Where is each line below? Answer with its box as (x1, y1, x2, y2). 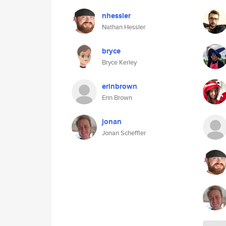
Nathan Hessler (102, 22, 145, 32)
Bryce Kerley (102, 58, 137, 67)
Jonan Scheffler (102, 128, 146, 138)
